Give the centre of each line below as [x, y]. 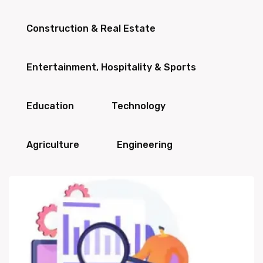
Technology [139, 106]
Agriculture [53, 145]
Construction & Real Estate [91, 28]
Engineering [145, 145]
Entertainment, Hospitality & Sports [111, 67]
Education [50, 106]
